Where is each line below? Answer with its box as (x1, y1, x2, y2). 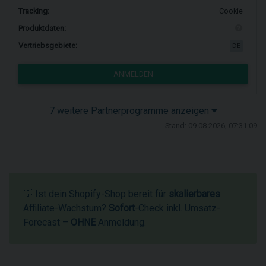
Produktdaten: (18, 24, 66, 33)
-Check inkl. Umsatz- (135, 202, 220, 214)
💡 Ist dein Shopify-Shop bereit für (23, 188, 169, 199)
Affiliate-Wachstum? (23, 202, 109, 214)
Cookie (219, 7, 243, 16)
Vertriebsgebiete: (18, 41, 77, 50)
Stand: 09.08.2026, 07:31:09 (165, 121, 257, 130)
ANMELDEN (113, 69, 153, 79)
